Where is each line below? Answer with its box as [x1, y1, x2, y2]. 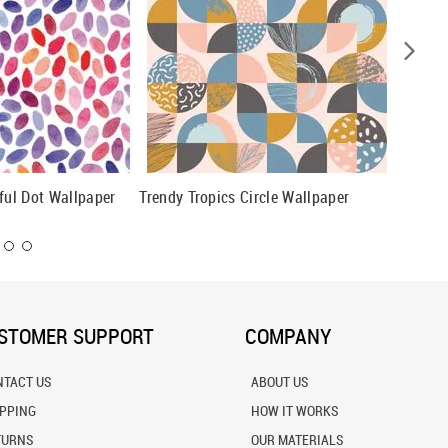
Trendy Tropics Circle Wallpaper [139, 185, 350, 208]
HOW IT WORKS [250, 401, 338, 420]
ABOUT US [250, 372, 308, 391]
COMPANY [244, 322, 332, 350]
